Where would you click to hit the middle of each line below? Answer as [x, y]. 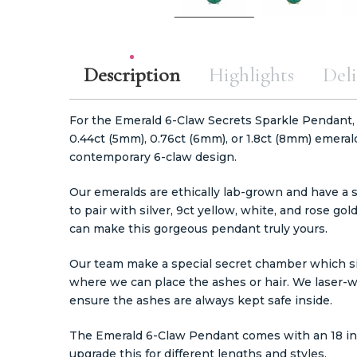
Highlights [251, 74]
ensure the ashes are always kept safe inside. [201, 300]
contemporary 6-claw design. [153, 157]
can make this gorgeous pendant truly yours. [198, 228]
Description [131, 74]
